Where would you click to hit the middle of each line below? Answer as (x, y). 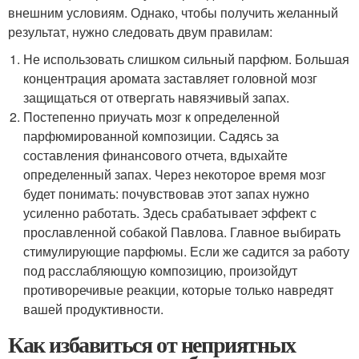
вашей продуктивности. (94, 309)
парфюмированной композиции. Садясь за (151, 136)
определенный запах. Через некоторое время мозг (175, 175)
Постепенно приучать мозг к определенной (152, 117)
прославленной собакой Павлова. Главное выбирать (182, 232)
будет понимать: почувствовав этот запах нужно (167, 194)
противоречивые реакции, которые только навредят (179, 290)
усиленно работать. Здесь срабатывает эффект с (170, 213)
